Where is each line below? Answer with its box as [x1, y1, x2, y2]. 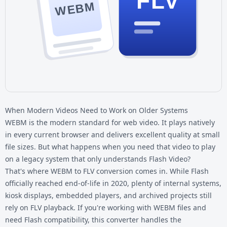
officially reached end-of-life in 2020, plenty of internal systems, [5, 178, 221, 188]
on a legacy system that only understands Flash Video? [5, 154, 191, 164]
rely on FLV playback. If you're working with [5, 202, 154, 212]
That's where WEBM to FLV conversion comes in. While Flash [5, 166, 209, 176]
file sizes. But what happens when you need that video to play [5, 141, 215, 152]
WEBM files [154, 202, 191, 212]
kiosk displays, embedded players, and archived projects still [5, 190, 212, 200]
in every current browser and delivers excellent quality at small [5, 129, 220, 139]
